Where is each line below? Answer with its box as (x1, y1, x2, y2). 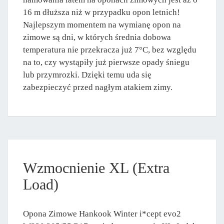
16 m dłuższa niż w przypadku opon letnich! (23, 7, 180, 17)
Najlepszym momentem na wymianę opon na (23, 20, 181, 30)
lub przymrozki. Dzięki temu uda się (23, 70, 151, 80)
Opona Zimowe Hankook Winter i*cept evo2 (23, 209, 181, 219)
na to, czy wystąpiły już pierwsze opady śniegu (23, 57, 189, 67)
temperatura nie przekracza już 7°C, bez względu (23, 45, 196, 55)
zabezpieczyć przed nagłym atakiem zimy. (23, 82, 172, 92)
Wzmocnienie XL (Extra (23, 159, 169, 176)
